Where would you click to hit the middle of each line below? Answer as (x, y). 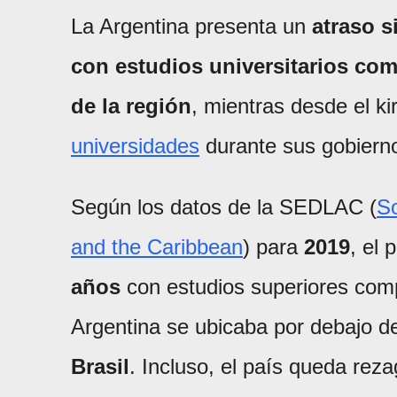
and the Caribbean (157, 247)
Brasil (100, 367)
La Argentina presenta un (191, 27)
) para (273, 247)
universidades (135, 146)
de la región (131, 106)
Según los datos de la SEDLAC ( (224, 207)
